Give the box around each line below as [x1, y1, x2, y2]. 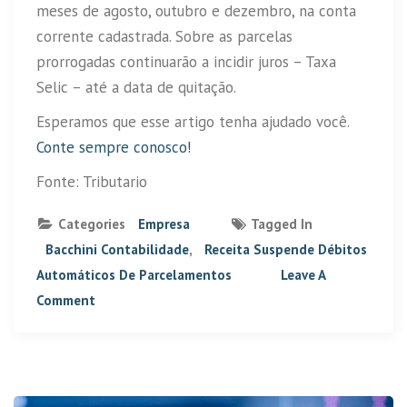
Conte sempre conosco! [36, 136, 191, 157]
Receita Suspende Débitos [204, 240, 367, 258]
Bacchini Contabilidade [45, 240, 189, 258]
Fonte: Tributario [36, 171, 147, 192]
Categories [55, 214, 129, 233]
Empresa [138, 214, 190, 233]
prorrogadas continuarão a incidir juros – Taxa [36, 51, 336, 72]
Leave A [281, 265, 325, 283]
